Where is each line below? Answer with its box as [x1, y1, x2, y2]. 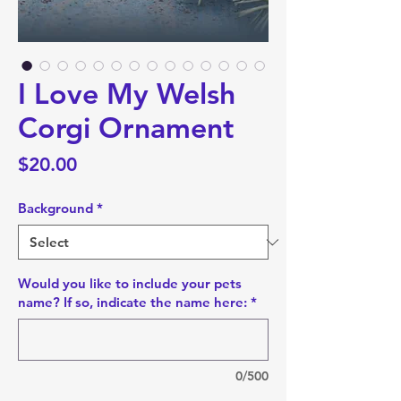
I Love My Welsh [18, 75, 235, 111]
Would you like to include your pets [18, 275, 242, 292]
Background [18, 200, 93, 217]
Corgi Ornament [18, 109, 234, 145]
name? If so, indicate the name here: [18, 294, 247, 311]
